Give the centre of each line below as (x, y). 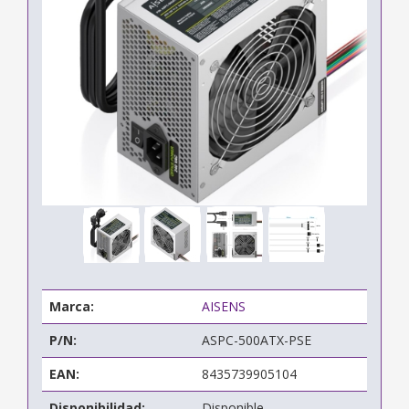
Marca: (72, 306)
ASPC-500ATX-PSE (257, 340)
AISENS (224, 306)
